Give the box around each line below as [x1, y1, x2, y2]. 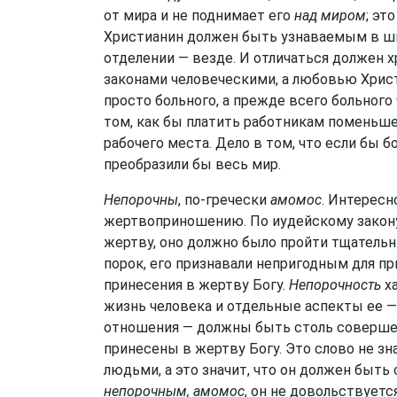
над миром [294, 7, 366, 24]
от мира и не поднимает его [104, 7, 294, 24]
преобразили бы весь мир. [104, 156, 281, 173]
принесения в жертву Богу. [104, 276, 289, 293]
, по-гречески [178, 191, 270, 208]
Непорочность [289, 276, 381, 293]
